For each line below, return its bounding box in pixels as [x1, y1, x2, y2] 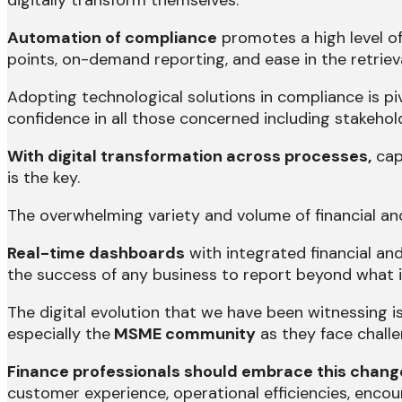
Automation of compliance [7, 27, 217, 49]
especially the [7, 323, 110, 345]
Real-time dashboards [7, 242, 185, 265]
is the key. [7, 167, 80, 189]
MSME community [110, 323, 256, 345]
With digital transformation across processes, [7, 145, 371, 168]
